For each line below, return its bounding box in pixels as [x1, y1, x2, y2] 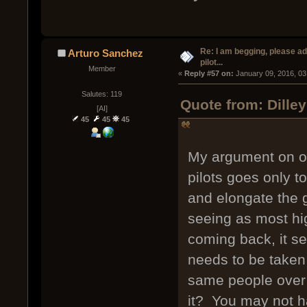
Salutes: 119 [82, 90, 123, 98]
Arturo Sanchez [67, 47, 143, 59]
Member [88, 64, 116, 73]
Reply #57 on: [184, 69, 234, 77]
